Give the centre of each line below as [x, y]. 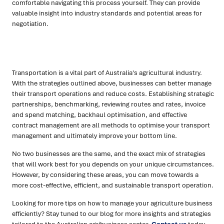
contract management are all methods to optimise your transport [111, 125]
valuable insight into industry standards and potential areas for [107, 13]
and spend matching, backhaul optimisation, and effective [99, 114]
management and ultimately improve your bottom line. [94, 135]
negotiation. [30, 23]
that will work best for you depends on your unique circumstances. [113, 164]
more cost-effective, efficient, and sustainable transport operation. [113, 185]
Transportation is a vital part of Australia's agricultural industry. [107, 72]
